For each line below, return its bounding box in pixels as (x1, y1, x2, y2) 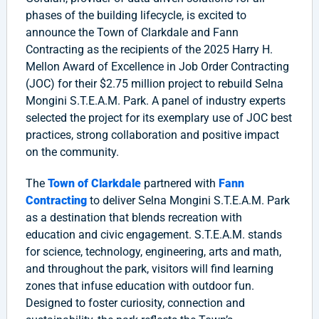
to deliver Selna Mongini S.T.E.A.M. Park (86, 194, 290, 207)
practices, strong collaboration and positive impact (25, 128, 279, 142)
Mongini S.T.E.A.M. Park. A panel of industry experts (25, 94, 286, 108)
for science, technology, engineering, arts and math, (25, 245, 281, 258)
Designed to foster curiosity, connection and (25, 296, 245, 310)
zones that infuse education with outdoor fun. (25, 279, 254, 293)
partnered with (140, 177, 219, 190)
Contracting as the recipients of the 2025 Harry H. (25, 43, 273, 56)
